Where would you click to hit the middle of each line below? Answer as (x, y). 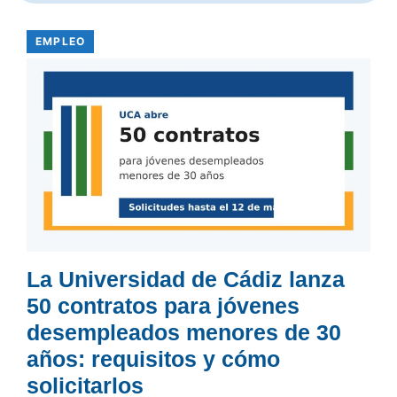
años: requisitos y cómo (153, 359)
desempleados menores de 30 (184, 333)
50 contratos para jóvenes (163, 306)
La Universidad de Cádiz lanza (186, 280)
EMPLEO (61, 42)
